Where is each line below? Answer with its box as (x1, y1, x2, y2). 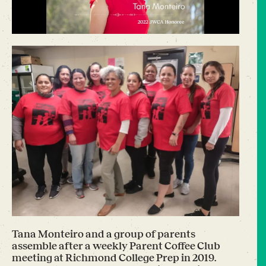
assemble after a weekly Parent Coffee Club (12, 240, 220, 252)
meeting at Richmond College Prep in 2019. (12, 252, 216, 264)
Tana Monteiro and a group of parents (12, 228, 195, 240)
